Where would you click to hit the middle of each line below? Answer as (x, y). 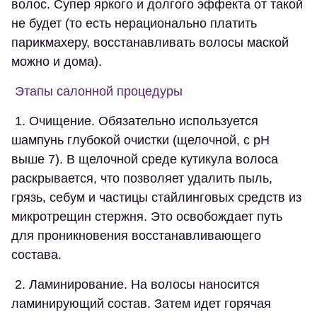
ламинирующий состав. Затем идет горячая (141, 304)
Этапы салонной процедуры (97, 92)
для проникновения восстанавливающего (136, 236)
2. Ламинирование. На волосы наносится (136, 285)
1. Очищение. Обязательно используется (135, 121)
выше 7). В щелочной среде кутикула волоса (145, 160)
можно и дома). (57, 62)
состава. (36, 255)
